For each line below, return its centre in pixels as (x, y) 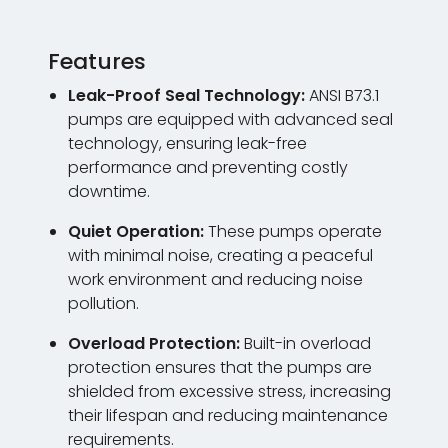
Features (97, 62)
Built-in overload (305, 344)
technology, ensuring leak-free (187, 144)
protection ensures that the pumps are (220, 368)
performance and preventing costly (208, 168)
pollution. (103, 304)
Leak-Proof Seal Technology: (186, 96)
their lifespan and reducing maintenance (228, 416)
